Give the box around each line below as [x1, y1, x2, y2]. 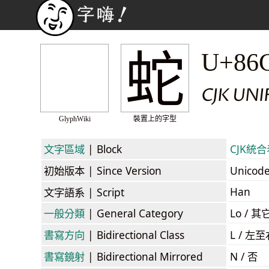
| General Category [85, 205, 183, 220]
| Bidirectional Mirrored [85, 249, 203, 264]
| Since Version [85, 163, 162, 178]
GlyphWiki [58, 115, 91, 123]
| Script [85, 184, 124, 199]
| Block [85, 141, 122, 156]
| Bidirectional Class [85, 227, 184, 242]
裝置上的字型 [133, 115, 177, 123]
